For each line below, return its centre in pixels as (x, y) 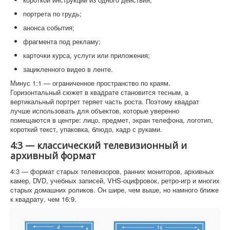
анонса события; (49, 27)
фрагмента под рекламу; (62, 41)
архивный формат (53, 155)
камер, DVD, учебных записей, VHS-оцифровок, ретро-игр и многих (115, 180)
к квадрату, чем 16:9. (43, 199)
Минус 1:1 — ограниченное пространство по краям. (90, 83)
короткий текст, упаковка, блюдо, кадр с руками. (86, 129)
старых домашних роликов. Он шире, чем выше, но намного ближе (114, 189)
